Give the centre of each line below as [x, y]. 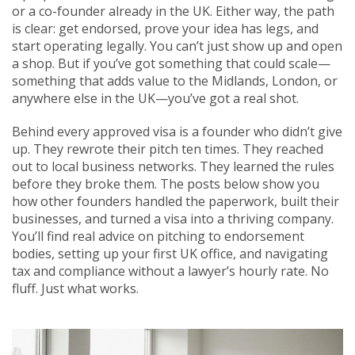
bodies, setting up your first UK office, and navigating [170, 254]
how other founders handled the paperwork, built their [176, 201]
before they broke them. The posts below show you [166, 184]
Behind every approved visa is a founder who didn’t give [177, 132]
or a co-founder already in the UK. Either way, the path [173, 11]
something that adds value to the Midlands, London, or [175, 81]
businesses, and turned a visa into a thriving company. [173, 219]
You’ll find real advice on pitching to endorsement [158, 236]
